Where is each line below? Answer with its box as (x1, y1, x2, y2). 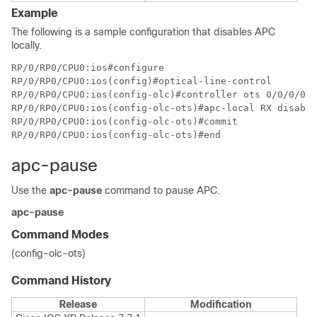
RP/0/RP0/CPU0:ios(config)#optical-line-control (11, 76, 272, 86)
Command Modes (11, 229, 109, 241)
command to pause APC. (105, 185, 220, 196)
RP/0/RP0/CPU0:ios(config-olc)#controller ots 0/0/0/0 (11, 89, 306, 100)
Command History (11, 275, 111, 287)
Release (59, 299, 97, 310)
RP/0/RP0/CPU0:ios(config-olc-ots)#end (11, 129, 221, 140)
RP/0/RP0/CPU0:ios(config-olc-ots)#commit (11, 116, 238, 127)
